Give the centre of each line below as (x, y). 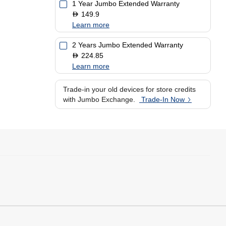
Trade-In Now (163, 99)
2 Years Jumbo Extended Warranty (127, 45)
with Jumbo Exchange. (99, 99)
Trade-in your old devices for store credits (129, 89)
